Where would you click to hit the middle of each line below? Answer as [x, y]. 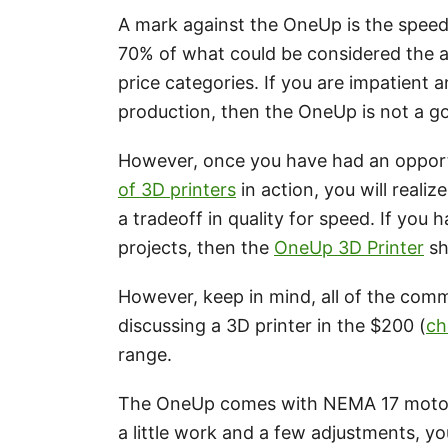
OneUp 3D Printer [349, 247]
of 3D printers [177, 189]
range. [145, 354]
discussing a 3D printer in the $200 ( [272, 325]
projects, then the [196, 247]
